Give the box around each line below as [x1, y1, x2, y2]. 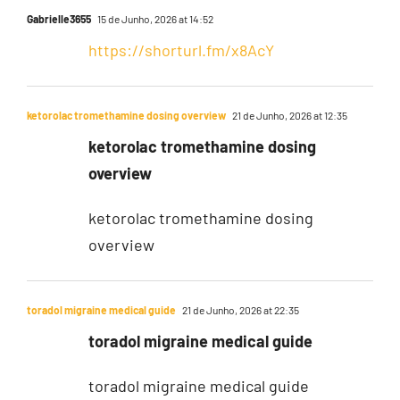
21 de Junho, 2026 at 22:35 [179, 303, 299, 316]
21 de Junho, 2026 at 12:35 [229, 108, 347, 121]
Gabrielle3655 [26, 12, 91, 25]
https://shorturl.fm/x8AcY [87, 39, 274, 60]
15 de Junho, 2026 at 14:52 [95, 12, 213, 25]
